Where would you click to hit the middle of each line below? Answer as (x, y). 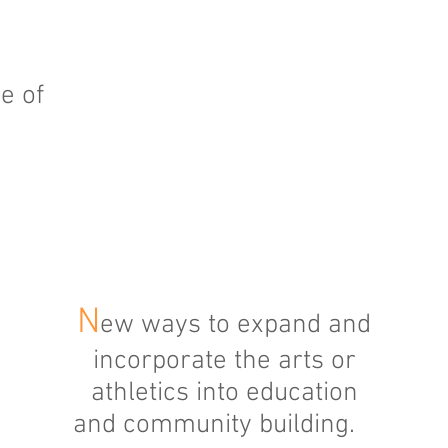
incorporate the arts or (224, 361)
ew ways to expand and (235, 325)
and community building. (224, 425)
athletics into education (224, 393)
